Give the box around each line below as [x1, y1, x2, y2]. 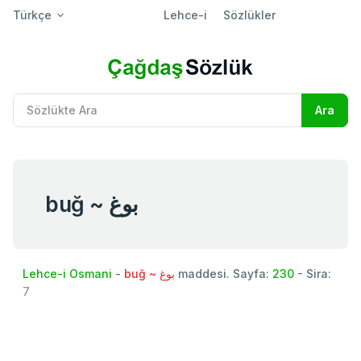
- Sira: [294, 266, 331, 280]
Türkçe [13, 8, 52, 22]
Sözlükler [222, 8, 276, 22]
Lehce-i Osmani [23, 266, 112, 280]
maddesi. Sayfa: [175, 266, 272, 280]
